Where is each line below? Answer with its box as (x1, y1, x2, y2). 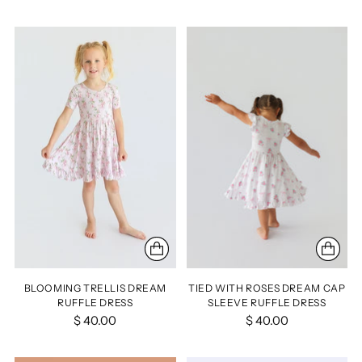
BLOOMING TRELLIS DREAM (23, 282, 166, 295)
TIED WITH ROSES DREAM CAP (188, 282, 346, 295)
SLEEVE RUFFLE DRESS (207, 297, 326, 309)
